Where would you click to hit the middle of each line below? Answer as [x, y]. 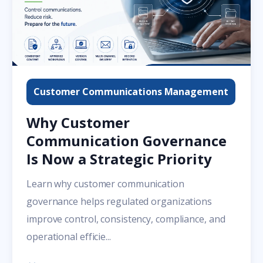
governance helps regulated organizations [119, 201]
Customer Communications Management [131, 91]
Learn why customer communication [105, 183]
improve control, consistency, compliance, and [126, 219]
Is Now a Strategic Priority [119, 159]
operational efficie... [69, 236]
